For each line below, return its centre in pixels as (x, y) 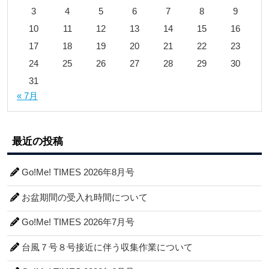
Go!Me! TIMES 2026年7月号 (78, 222)
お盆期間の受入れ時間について (85, 197)
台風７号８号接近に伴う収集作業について (107, 247)
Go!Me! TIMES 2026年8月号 (78, 172)
